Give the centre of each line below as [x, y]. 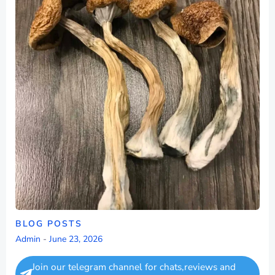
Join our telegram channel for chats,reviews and [134, 267]
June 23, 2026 [76, 239]
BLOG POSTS [49, 224]
